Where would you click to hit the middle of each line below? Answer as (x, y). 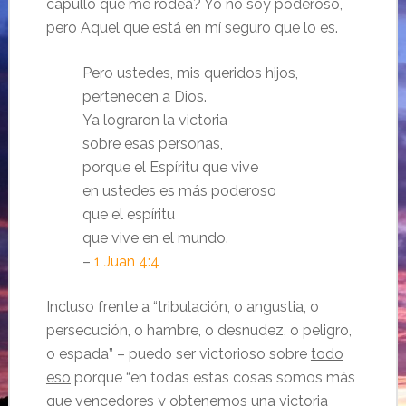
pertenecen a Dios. (144, 97)
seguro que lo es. (279, 28)
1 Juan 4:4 (126, 262)
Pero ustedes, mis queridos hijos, (190, 73)
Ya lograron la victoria (155, 121)
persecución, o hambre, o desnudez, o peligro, (198, 331)
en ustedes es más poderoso (179, 191)
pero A (68, 28)
